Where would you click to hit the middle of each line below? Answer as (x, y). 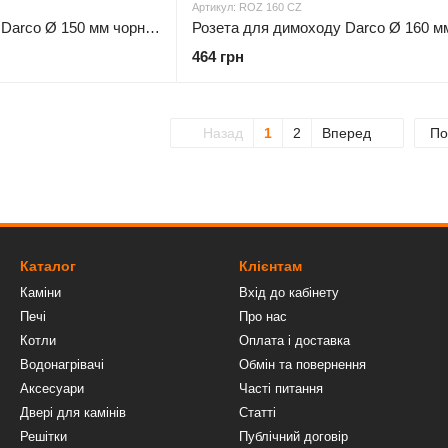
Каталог (48, 266)
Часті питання (281, 388)
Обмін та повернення (302, 364)
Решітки (43, 436)
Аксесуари (52, 388)
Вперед (348, 133)
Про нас (263, 316)
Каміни (40, 292)
